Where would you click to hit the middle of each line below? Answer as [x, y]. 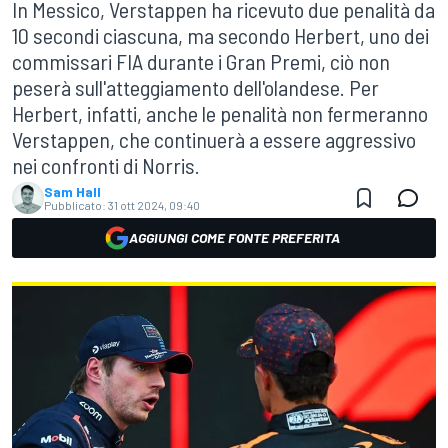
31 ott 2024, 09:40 [154, 205]
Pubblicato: [75, 205]
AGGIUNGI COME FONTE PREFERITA [234, 237]
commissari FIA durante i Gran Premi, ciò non [201, 61]
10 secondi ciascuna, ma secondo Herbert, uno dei [220, 35]
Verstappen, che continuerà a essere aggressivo [214, 139]
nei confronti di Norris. [106, 165]
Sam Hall [72, 191]
